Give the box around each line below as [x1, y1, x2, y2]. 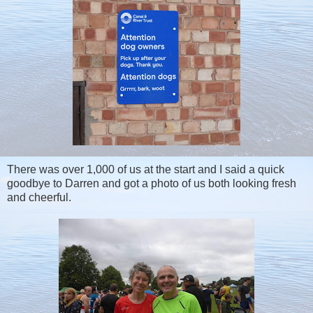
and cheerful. [7, 191, 71, 203]
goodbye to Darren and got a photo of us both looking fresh [7, 177, 296, 189]
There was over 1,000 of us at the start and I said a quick [7, 163, 284, 175]
